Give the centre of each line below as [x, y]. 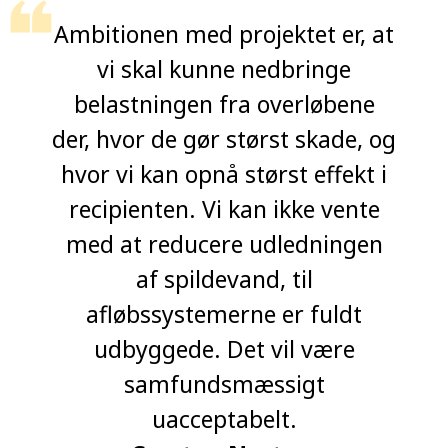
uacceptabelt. [224, 419]
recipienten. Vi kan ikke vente [224, 209]
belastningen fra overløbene [224, 104]
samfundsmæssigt [224, 384]
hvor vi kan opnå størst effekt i [224, 174]
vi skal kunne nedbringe [224, 69]
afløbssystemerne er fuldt [224, 314]
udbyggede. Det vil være [224, 349]
